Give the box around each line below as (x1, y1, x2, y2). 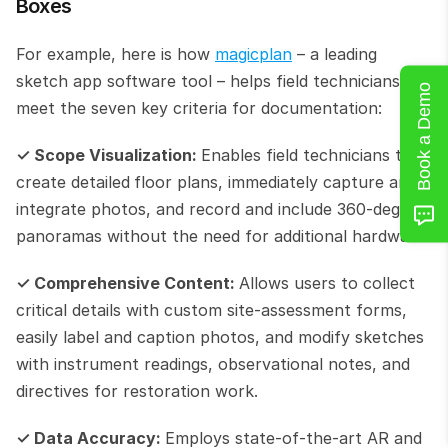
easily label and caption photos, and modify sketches (16, 326, 424, 347)
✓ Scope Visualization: (16, 144, 201, 165)
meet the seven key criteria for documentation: (16, 97, 382, 118)
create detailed (16, 171, 130, 192)
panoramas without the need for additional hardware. (16, 225, 429, 246)
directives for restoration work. (16, 380, 258, 401)
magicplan (215, 43, 292, 64)
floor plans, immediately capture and (134, 171, 417, 192)
